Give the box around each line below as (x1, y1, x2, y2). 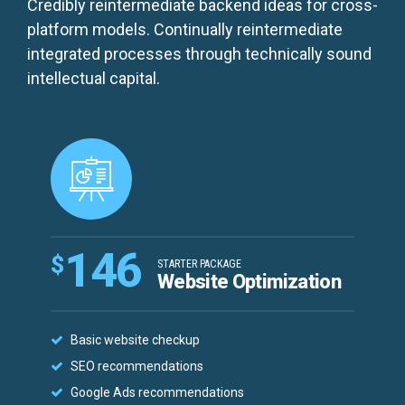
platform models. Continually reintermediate (27, 20, 343, 40)
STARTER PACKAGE (157, 258, 242, 271)
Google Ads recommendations (71, 384, 245, 400)
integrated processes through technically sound (27, 44, 372, 64)
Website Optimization (157, 270, 341, 294)
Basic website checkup (71, 333, 201, 348)
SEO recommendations (71, 358, 204, 373)
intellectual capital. (27, 69, 160, 89)
